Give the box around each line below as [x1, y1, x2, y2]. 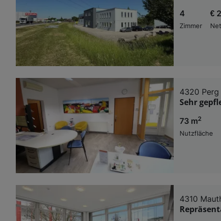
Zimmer [180, 22, 202, 30]
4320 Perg [180, 86, 219, 97]
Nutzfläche [180, 129, 213, 137]
